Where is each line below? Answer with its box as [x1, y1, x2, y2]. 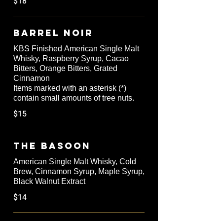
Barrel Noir [13, 27, 93, 39]
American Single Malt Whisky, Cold [13, 157, 136, 166]
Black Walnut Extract [13, 177, 85, 186]
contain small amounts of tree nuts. [13, 94, 134, 103]
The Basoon [13, 140, 91, 152]
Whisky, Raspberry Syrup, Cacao [13, 54, 129, 63]
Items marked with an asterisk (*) [13, 84, 126, 93]
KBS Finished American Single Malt [13, 44, 139, 53]
